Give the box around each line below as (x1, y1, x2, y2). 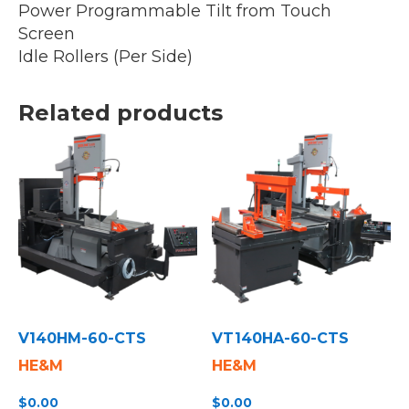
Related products (18, 99, 223, 126)
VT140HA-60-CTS (212, 329, 350, 347)
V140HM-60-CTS (18, 329, 146, 347)
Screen (18, 23, 75, 44)
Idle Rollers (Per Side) (18, 46, 193, 67)
